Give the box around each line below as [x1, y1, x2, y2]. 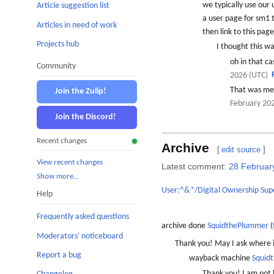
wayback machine [188, 254, 252, 264]
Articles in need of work [37, 20, 117, 30]
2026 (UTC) [229, 71, 268, 81]
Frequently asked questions [37, 212, 129, 222]
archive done [161, 221, 207, 231]
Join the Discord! [55, 112, 116, 122]
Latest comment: [161, 161, 229, 171]
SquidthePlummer [207, 221, 268, 231]
